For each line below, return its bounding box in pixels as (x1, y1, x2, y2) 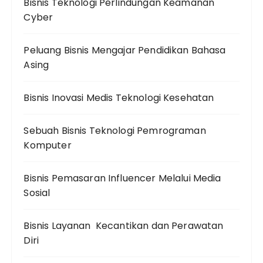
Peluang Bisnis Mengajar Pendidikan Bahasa (23, 43, 226, 57)
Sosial (23, 186, 50, 200)
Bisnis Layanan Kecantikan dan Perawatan (23, 219, 224, 232)
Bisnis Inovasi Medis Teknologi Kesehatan (23, 91, 214, 104)
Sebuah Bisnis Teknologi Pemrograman (23, 124, 206, 137)
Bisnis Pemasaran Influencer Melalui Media (23, 171, 221, 185)
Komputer (23, 139, 72, 152)
